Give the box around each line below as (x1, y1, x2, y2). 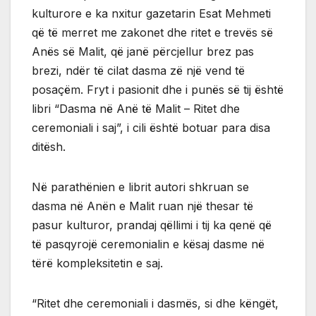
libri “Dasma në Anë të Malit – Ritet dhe (32, 102, 240, 116)
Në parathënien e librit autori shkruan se (32, 180, 249, 195)
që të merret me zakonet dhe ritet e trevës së (32, 25, 273, 40)
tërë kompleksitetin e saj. (32, 256, 163, 271)
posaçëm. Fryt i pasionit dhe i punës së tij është (32, 83, 284, 97)
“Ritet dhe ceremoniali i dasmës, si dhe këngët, (32, 296, 279, 311)
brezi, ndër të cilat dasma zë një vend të (32, 63, 245, 78)
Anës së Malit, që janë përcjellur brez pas (32, 44, 254, 59)
